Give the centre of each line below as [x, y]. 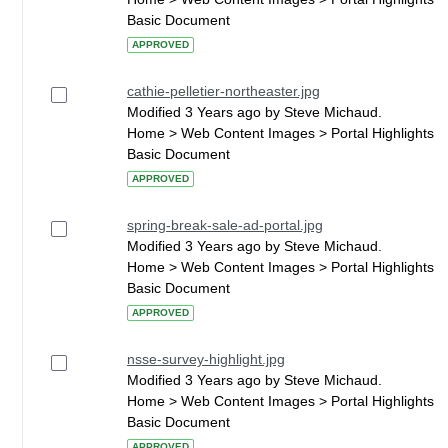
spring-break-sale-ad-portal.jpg [225, 225]
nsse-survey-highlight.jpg [206, 359]
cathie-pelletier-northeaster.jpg [223, 91]
